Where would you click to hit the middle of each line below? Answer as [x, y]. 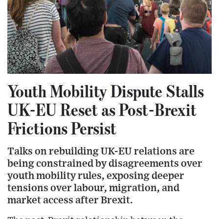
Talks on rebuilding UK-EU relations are [101, 151]
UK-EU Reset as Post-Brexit [102, 109]
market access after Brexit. [70, 200]
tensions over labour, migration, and [93, 188]
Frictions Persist [62, 128]
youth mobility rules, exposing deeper [96, 176]
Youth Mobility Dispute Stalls [106, 91]
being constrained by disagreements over [105, 164]
